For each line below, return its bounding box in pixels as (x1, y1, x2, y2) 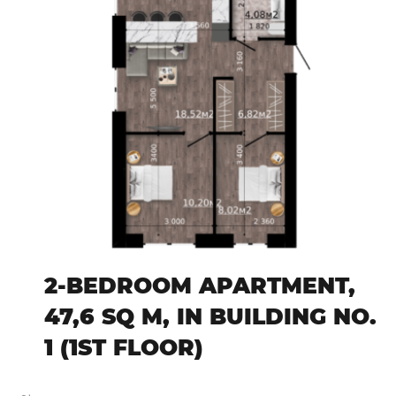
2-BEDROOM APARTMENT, (44, 272, 355, 300)
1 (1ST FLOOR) (44, 334, 203, 362)
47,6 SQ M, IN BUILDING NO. (44, 303, 377, 331)
